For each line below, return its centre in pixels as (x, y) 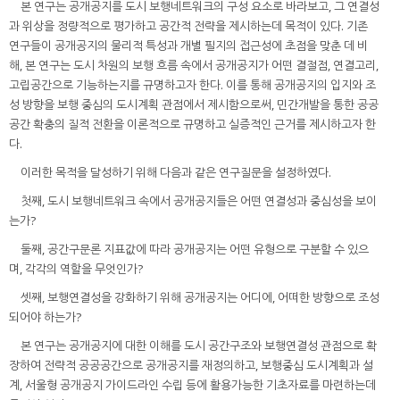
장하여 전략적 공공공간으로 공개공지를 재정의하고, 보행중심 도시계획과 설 (191, 365)
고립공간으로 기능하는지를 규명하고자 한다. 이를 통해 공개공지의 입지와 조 (192, 84)
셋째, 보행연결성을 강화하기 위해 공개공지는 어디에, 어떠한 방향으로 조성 (200, 297)
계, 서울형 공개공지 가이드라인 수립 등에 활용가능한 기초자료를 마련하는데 (192, 384)
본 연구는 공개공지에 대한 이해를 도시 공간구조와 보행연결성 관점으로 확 (199, 345)
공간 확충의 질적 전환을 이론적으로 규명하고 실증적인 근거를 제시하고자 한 (192, 124)
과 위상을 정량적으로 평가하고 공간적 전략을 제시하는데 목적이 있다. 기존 (188, 25)
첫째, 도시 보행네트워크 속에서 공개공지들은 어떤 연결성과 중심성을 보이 (199, 200)
